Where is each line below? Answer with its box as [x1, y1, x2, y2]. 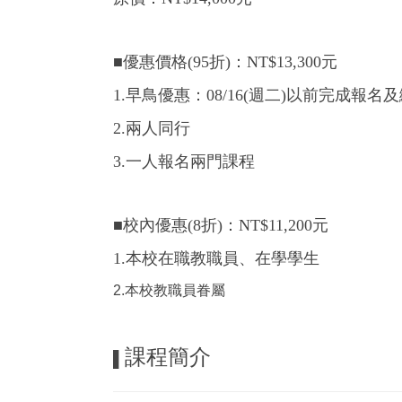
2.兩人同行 [113, 119, 190, 138]
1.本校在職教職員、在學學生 [113, 249, 319, 268]
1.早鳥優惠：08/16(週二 [113, 86, 281, 105]
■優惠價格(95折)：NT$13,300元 [113, 53, 337, 72]
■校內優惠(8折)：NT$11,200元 [113, 216, 328, 235]
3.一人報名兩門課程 [113, 153, 255, 171]
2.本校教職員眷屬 [113, 283, 225, 299]
